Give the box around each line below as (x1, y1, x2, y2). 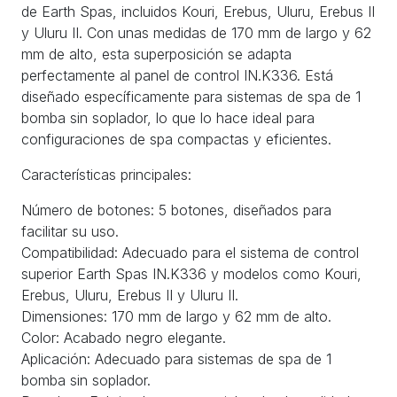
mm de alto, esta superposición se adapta (21, 44, 292, 63)
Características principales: (21, 165, 191, 183)
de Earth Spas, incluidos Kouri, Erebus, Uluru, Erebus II (21, 2, 375, 20)
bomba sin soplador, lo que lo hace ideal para (21, 108, 315, 127)
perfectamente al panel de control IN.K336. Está (21, 66, 333, 84)
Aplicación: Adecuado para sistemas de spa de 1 (21, 349, 331, 368)
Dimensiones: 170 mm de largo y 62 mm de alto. (21, 307, 331, 325)
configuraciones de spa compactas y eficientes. (21, 129, 331, 148)
